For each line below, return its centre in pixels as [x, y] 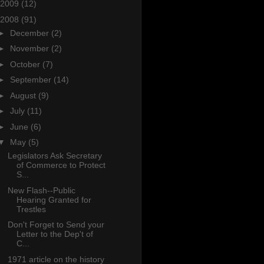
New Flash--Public [41, 190]
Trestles [31, 209]
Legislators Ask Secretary [55, 156]
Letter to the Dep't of [55, 234]
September [32, 80]
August [24, 95]
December [30, 33]
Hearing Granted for [54, 199]
